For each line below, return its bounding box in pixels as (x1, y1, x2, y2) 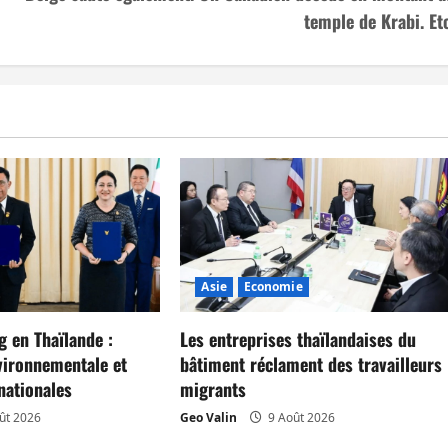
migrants (180, 376, 247, 403)
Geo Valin (180, 409, 238, 427)
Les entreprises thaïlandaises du (180, 326, 417, 353)
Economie (243, 278, 303, 296)
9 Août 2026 (265, 409, 336, 427)
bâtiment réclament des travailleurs (180, 351, 443, 378)
